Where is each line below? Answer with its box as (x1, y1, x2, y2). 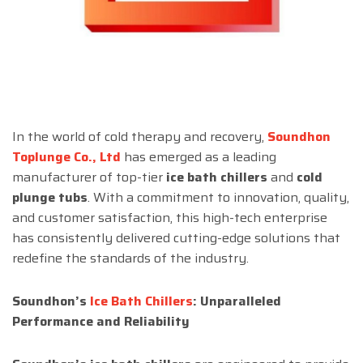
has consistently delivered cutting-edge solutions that (12, 228, 340, 249)
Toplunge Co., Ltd (12, 147, 121, 168)
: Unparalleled (193, 291, 281, 312)
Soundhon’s (12, 291, 90, 312)
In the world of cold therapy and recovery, (12, 126, 267, 147)
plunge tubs (12, 187, 88, 208)
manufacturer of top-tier (12, 167, 166, 188)
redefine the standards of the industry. (12, 248, 249, 269)
